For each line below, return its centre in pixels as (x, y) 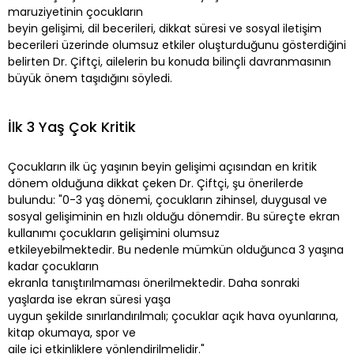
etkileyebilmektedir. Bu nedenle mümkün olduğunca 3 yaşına (176, 249)
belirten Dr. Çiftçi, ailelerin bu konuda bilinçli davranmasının (169, 61)
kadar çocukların (53, 266)
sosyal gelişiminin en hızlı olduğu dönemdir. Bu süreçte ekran (174, 216)
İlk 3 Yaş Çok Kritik (72, 126)
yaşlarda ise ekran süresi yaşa (89, 299)
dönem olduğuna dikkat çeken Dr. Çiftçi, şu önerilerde (156, 183)
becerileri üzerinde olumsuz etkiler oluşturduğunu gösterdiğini (177, 45)
